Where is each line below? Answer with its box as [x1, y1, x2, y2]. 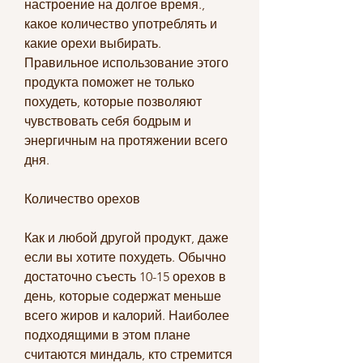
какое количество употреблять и [24, 15, 217, 32]
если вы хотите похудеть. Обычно [24, 249, 226, 265]
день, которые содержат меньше [24, 288, 221, 304]
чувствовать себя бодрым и [24, 113, 191, 129]
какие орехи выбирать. [24, 35, 161, 51]
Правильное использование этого [24, 54, 228, 70]
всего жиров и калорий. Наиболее [24, 307, 229, 323]
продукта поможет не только [24, 74, 194, 90]
